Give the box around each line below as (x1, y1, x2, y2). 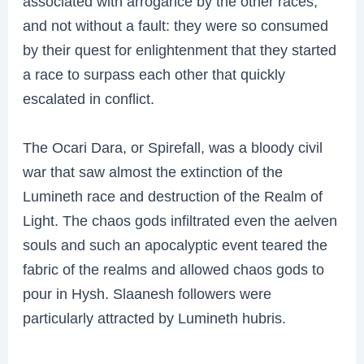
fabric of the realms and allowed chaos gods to (23, 260, 325, 278)
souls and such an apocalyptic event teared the (23, 236, 328, 253)
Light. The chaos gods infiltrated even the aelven (23, 211, 338, 229)
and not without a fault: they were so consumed (23, 16, 329, 34)
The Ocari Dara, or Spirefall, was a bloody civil (23, 138, 323, 156)
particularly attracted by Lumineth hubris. (23, 309, 287, 327)
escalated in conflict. (23, 89, 155, 107)
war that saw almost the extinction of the (23, 162, 284, 180)
